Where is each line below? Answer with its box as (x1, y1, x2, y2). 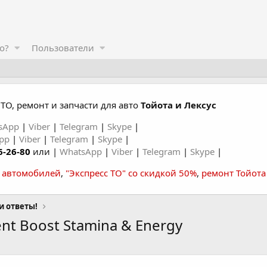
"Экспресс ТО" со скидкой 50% (66, 167, 197, 179)
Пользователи (31, 42, 94, 54)
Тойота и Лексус (141, 99, 216, 111)
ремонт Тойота (201, 167, 266, 179)
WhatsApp (60, 145, 104, 157)
